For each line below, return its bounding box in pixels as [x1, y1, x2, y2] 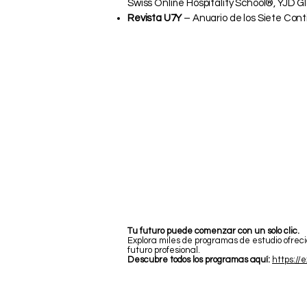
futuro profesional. [127, 245, 200, 255]
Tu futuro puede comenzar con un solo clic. [127, 225, 299, 236]
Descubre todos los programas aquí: [127, 254, 270, 265]
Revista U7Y [127, 12, 182, 23]
